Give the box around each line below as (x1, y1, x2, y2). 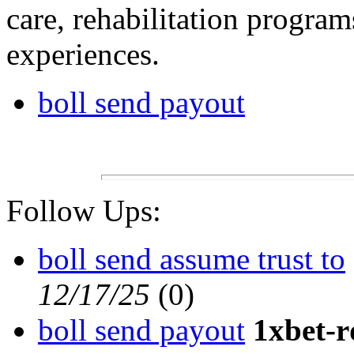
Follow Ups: (6, 194, 161, 228)
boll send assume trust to (38, 242, 345, 277)
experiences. (6, 37, 160, 72)
